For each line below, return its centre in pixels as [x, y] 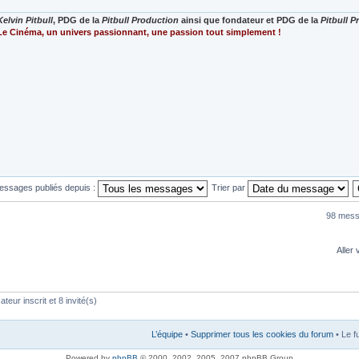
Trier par [229, 188]
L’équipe [167, 334]
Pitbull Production [140, 20]
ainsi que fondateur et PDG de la [249, 20]
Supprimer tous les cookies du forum [262, 334]
